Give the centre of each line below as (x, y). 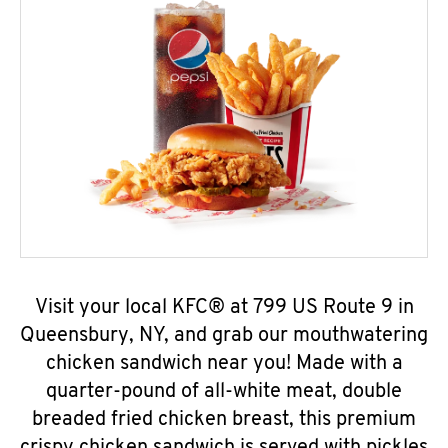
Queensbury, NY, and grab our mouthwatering (224, 336)
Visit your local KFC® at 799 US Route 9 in (224, 308)
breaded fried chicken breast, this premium (224, 420)
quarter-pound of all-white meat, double (224, 392)
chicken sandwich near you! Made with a (224, 364)
